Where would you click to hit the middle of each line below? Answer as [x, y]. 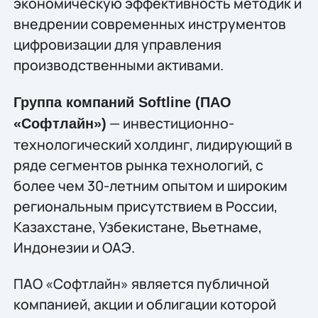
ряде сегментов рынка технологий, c [138, 165]
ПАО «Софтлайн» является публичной [141, 284]
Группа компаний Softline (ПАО [122, 102]
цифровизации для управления [117, 45]
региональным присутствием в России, [145, 206]
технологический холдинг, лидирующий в [153, 144]
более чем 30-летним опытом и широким [150, 185]
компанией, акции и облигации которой [144, 305]
